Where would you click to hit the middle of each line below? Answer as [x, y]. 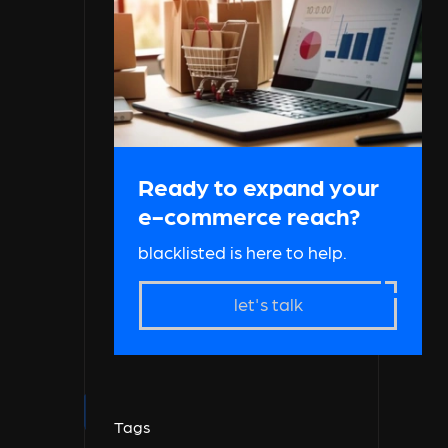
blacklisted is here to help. [242, 251]
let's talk [268, 303]
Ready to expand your [258, 185]
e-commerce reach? [249, 214]
